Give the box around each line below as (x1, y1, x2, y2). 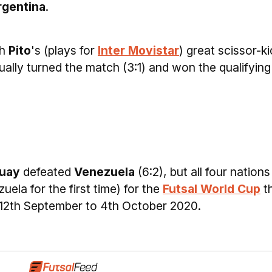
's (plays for (31, 43, 98, 58)
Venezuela (74, 165, 135, 179)
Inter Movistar (98, 43, 179, 58)
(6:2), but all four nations (135, 165, 270, 179)
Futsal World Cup (163, 182, 260, 196)
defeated (20, 165, 74, 179)
